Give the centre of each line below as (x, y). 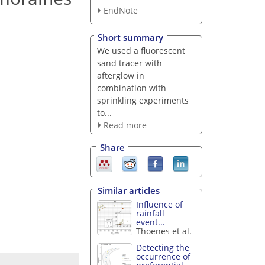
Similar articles (129, 190)
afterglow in (120, 75)
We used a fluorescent (141, 50)
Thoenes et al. (164, 231)
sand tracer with (129, 63)
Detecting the (163, 248)
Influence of (160, 204)
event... (151, 222)
